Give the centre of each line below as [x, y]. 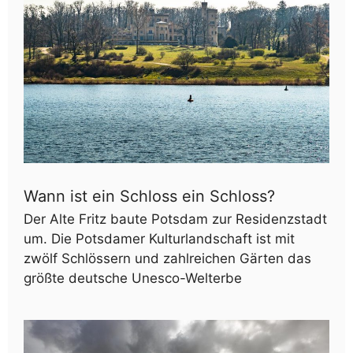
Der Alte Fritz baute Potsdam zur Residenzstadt [175, 219]
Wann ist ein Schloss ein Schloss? [149, 196]
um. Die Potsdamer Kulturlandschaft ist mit [159, 238]
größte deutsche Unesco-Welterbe [133, 278]
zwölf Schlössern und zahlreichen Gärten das [167, 258]
